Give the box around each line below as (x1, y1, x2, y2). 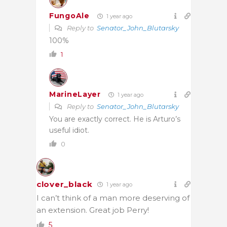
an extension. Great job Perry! (36, 205, 149, 215)
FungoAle (49, 11, 90, 21)
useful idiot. (49, 125, 89, 135)
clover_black (36, 179, 93, 189)
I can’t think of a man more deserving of (36, 193, 190, 203)
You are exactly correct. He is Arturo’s (49, 114, 180, 124)
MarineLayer (49, 90, 101, 99)
